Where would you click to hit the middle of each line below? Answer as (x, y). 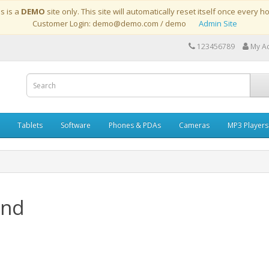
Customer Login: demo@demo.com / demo (115, 23)
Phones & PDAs (135, 125)
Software (76, 125)
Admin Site (218, 23)
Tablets (30, 125)
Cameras (194, 125)
